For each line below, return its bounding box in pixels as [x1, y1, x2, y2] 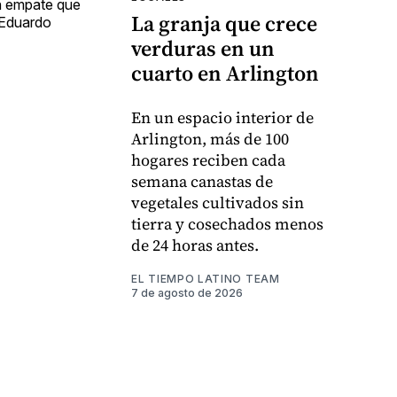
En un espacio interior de [131, 106, 314, 129]
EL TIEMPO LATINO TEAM [131, 272, 280, 286]
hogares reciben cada [131, 149, 285, 172]
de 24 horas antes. [131, 234, 259, 257]
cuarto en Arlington [131, 58, 319, 89]
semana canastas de [131, 170, 273, 193]
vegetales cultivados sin [131, 191, 304, 214]
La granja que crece [131, 9, 317, 39]
